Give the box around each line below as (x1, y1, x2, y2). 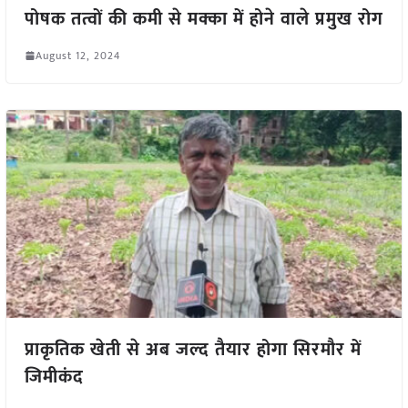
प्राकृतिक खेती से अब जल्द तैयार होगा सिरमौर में (24, 334, 362, 366)
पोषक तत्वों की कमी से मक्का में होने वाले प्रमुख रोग (24, 3, 383, 35)
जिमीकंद (24, 362, 84, 393)
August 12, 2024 (35, 46, 120, 65)
